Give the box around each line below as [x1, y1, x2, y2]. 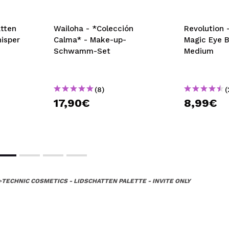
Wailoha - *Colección [54, 24, 133, 33]
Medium [184, 47, 214, 56]
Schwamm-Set [54, 47, 110, 56]
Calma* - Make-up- [54, 35, 126, 44]
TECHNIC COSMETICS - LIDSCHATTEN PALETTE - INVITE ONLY [2, 177, 191, 185]
